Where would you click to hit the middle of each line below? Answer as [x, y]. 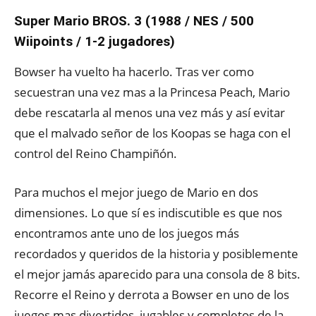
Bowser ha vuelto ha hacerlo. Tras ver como [134, 72]
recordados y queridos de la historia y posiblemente [156, 254]
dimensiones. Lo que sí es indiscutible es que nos [148, 213]
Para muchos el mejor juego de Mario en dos [136, 192]
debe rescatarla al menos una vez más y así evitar [150, 113]
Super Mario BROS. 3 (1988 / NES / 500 [134, 21]
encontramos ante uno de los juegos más [127, 233]
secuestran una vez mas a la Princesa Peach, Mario [152, 92]
